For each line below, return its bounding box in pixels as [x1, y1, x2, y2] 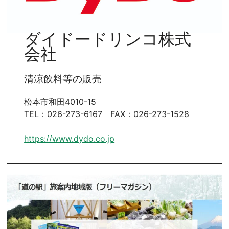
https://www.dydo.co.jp [24, 133, 115, 144]
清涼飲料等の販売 [24, 73, 102, 85]
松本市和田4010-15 [24, 97, 97, 107]
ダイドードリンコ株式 [24, 30, 192, 50]
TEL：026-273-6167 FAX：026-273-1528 [24, 109, 190, 120]
